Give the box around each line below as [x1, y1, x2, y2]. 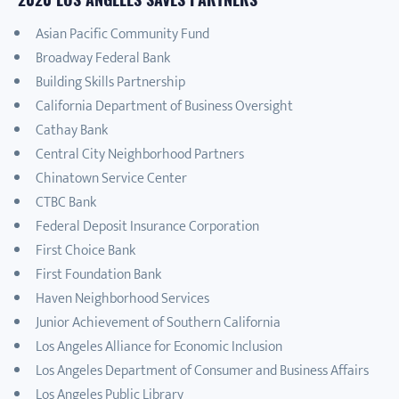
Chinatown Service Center [36, 166, 187, 191]
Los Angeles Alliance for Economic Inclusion [36, 334, 282, 359]
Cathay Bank [36, 118, 108, 142]
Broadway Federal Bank [36, 45, 170, 70]
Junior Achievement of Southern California [36, 310, 281, 335]
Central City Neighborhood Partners [36, 142, 244, 167]
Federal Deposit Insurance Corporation [36, 214, 259, 239]
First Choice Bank [36, 238, 135, 263]
